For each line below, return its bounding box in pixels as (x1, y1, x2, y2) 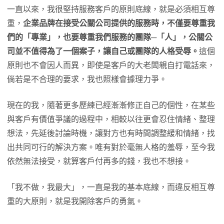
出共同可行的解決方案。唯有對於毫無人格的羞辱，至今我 (7, 143, 215, 151)
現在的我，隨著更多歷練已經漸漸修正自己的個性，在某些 (7, 101, 215, 109)
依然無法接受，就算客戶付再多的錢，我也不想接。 (7, 157, 193, 165)
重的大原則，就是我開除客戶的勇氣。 (7, 197, 145, 205)
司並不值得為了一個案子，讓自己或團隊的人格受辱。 (7, 47, 199, 55)
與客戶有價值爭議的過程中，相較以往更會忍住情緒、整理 (7, 115, 215, 123)
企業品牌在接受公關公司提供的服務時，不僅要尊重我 (23, 19, 215, 27)
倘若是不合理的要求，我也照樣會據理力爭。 (7, 75, 169, 83)
